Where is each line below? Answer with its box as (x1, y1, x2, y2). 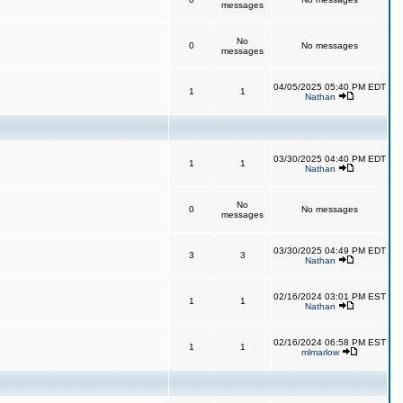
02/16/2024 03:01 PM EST (273, 291, 386, 301)
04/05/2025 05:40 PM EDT (273, 82, 386, 92)
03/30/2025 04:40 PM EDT (273, 154, 386, 164)
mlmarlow (300, 347, 339, 357)
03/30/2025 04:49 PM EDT (273, 246, 386, 255)
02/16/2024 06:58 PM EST (273, 337, 386, 347)
